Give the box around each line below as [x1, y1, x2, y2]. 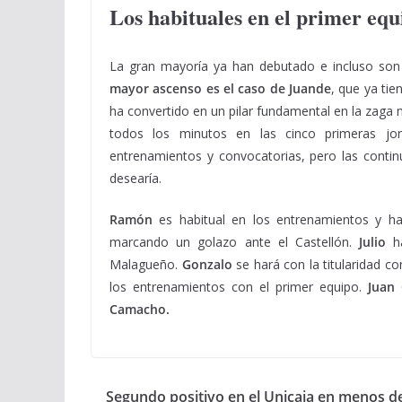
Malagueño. [109, 256, 178, 273]
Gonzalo [178, 256, 232, 273]
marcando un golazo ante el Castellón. [109, 233, 360, 250]
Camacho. [109, 301, 170, 318]
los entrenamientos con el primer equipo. [109, 278, 363, 295]
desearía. [109, 170, 162, 187]
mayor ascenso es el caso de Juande [109, 80, 332, 97]
